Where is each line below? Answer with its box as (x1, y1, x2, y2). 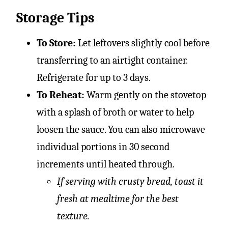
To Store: (37, 37, 78, 49)
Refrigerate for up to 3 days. (37, 71, 151, 83)
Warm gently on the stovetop (84, 89, 206, 101)
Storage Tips (16, 9, 94, 26)
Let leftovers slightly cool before (78, 37, 210, 49)
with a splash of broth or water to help (37, 106, 194, 118)
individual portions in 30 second (37, 140, 169, 153)
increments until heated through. (37, 158, 175, 170)
